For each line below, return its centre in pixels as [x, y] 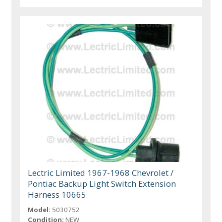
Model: [39, 209]
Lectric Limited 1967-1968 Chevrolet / [101, 172]
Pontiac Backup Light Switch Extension [102, 183]
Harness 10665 [57, 194]
